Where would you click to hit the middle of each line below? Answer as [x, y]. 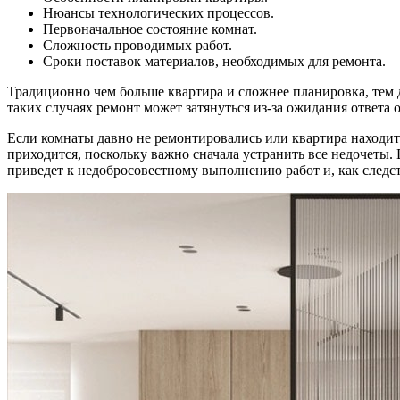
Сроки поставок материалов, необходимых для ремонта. [214, 61]
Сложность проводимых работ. [137, 45]
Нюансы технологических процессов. [158, 12]
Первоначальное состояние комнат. [150, 29]
